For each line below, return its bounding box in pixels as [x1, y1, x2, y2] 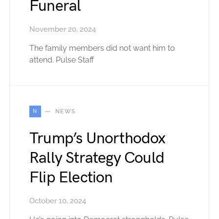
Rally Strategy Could [29, 148, 164, 168]
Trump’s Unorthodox [29, 129, 166, 148]
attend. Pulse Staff [29, 55, 94, 65]
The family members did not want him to [29, 43, 175, 53]
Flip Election [29, 168, 113, 187]
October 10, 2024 [29, 196, 86, 205]
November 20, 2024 [29, 24, 96, 34]
